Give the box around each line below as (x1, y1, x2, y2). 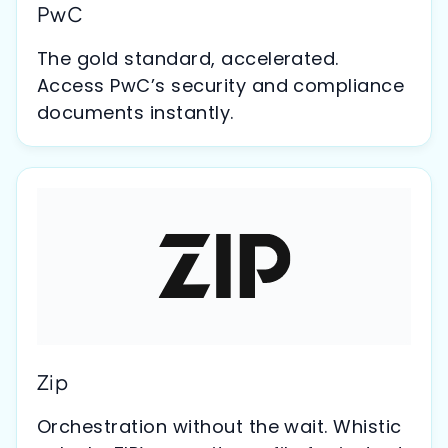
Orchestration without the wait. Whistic (37, 413, 402, 439)
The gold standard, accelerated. (37, 46, 339, 72)
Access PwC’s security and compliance (37, 73, 405, 99)
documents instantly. (37, 100, 240, 126)
